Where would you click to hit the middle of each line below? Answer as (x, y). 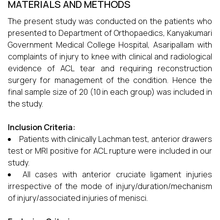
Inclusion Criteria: (42, 127)
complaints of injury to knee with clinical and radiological (110, 56)
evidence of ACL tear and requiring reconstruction (110, 68)
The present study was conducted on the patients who (110, 21)
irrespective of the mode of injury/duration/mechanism (110, 186)
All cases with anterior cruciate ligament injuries (117, 174)
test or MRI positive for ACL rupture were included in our (110, 151)
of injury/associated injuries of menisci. (78, 198)
